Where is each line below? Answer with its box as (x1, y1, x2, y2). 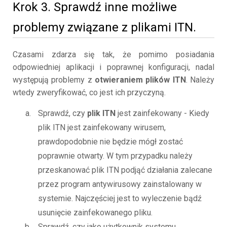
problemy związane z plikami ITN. (13, 20, 196, 35)
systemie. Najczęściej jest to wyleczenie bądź (38, 194, 202, 204)
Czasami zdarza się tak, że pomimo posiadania (13, 50, 214, 60)
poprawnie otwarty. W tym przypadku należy (38, 151, 193, 161)
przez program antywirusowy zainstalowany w (38, 179, 202, 190)
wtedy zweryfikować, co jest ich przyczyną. (13, 88, 166, 98)
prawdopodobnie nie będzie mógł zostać (38, 137, 183, 147)
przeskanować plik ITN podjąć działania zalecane (38, 165, 212, 175)
